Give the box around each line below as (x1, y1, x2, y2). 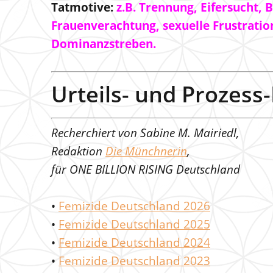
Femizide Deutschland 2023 (58, 253, 210, 269)
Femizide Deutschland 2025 (58, 216, 210, 232)
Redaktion (51, 143, 105, 159)
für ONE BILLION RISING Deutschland (51, 161, 240, 177)
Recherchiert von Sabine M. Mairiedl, (51, 125, 239, 141)
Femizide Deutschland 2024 (58, 235, 210, 250)
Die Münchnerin (105, 143, 187, 159)
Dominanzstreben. (51, 36, 156, 52)
